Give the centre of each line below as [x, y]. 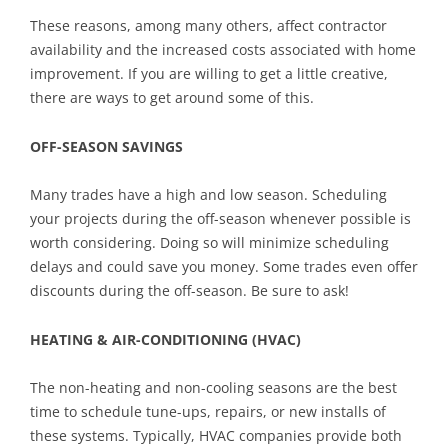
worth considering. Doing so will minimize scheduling [209, 242]
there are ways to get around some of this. [172, 97]
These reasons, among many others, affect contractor [208, 25]
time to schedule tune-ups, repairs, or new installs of [208, 411]
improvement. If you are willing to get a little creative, [209, 73]
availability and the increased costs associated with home [223, 49]
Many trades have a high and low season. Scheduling [208, 194]
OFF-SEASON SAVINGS [106, 146]
